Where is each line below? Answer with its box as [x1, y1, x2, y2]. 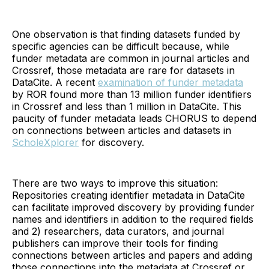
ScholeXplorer [12, 136, 79, 148]
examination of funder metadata [98, 76, 243, 88]
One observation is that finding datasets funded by [12, 28, 240, 40]
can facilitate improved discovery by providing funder [12, 201, 255, 213]
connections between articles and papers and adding [12, 249, 252, 261]
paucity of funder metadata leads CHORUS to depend [12, 112, 256, 124]
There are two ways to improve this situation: [12, 177, 218, 189]
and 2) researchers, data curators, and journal [12, 225, 224, 237]
